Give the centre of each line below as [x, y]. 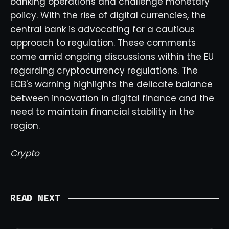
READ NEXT [35, 199]
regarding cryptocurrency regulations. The [104, 71]
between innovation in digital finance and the [112, 98]
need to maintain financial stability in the [102, 112]
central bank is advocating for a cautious [102, 29]
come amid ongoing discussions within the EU [112, 57]
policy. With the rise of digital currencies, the [108, 15]
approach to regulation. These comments [103, 43]
